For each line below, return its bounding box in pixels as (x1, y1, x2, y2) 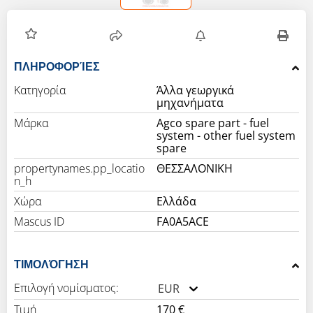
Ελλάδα (156, 194, 196, 210)
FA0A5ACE (156, 214, 209, 230)
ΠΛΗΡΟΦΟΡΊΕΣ (14, 61, 100, 73)
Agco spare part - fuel (156, 115, 269, 131)
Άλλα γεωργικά (156, 82, 234, 99)
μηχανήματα (156, 95, 224, 111)
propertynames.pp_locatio (14, 161, 145, 177)
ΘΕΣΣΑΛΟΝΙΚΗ (156, 161, 233, 177)
